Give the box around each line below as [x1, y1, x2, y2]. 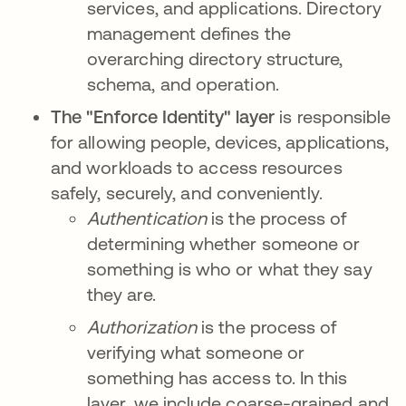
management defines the [87, 23, 291, 44]
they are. [87, 284, 160, 305]
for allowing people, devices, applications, [51, 131, 390, 153]
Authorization [87, 316, 198, 338]
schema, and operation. [87, 73, 284, 95]
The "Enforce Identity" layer [51, 106, 275, 128]
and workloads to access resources [51, 157, 343, 179]
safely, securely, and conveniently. [51, 182, 327, 204]
